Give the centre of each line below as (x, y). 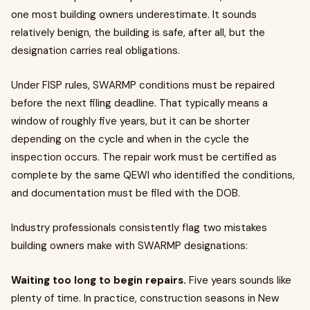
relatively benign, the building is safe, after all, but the (138, 32)
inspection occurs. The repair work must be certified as (144, 157)
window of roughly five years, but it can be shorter (130, 121)
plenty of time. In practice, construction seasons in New (145, 298)
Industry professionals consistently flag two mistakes (139, 227)
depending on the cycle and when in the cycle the (130, 139)
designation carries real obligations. (95, 50)
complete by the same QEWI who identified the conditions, (153, 175)
